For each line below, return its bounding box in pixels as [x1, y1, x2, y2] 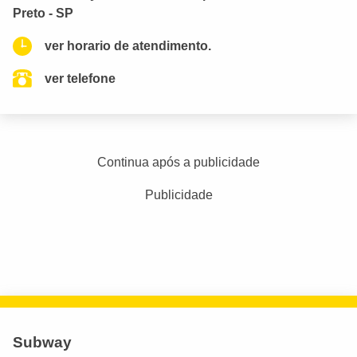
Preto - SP [13, 6, 73, 20]
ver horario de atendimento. [45, 39, 211, 53]
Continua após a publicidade [97, 155, 260, 169]
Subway [13, 334, 72, 351]
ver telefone [45, 72, 116, 85]
